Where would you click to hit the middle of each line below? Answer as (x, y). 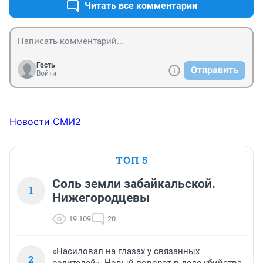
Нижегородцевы (101, 198)
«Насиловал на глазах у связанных (126, 252)
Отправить (215, 70)
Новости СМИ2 (45, 122)
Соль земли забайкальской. (134, 184)
